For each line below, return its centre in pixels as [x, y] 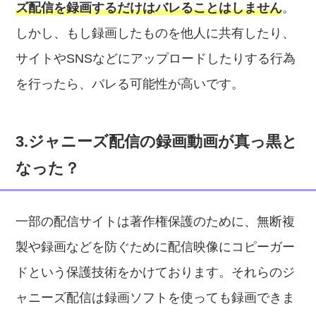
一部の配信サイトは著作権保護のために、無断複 [156, 221]
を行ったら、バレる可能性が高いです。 [130, 84]
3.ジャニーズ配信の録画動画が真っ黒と [157, 141]
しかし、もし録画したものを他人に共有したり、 [156, 33]
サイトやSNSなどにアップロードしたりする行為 [156, 59]
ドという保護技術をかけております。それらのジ [156, 272]
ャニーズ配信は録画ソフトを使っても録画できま [156, 298]
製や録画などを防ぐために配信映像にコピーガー [156, 247]
